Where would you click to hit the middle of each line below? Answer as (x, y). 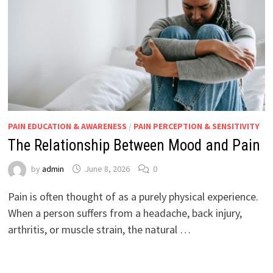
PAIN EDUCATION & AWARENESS (67, 126)
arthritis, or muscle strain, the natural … (99, 229)
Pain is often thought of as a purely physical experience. (133, 196)
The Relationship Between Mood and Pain (134, 145)
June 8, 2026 (107, 168)
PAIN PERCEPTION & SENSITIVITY (196, 126)
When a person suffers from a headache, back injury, (125, 213)
